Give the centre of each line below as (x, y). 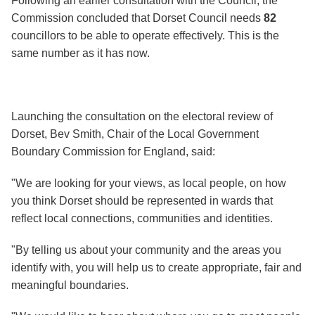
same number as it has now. (82, 53)
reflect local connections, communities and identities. (142, 219)
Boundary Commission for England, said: (116, 152)
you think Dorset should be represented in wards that (142, 201)
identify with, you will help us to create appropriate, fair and (156, 268)
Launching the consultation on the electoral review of (142, 117)
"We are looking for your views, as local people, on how (149, 184)
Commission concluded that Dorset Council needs (137, 18)
